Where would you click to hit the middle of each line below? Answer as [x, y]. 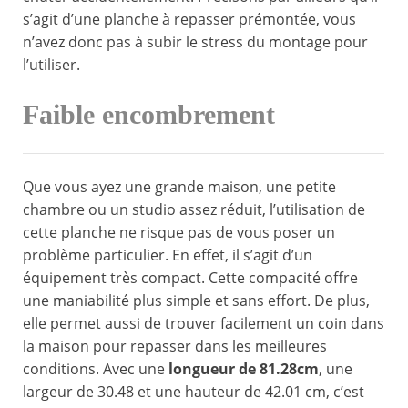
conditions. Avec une [96, 369]
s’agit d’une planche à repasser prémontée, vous [189, 20]
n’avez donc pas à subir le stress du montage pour [195, 42]
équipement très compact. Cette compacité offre [190, 278]
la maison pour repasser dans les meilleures [175, 347]
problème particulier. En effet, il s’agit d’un [168, 255]
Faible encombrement [149, 115]
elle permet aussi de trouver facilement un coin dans [204, 324]
